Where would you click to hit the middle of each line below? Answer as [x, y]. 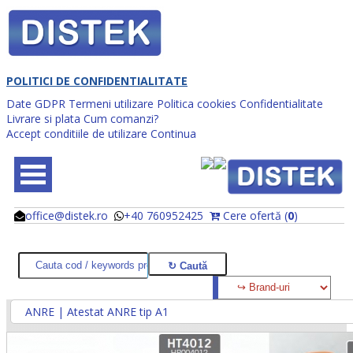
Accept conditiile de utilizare [77, 133]
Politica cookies [197, 103]
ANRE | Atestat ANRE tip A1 [97, 311]
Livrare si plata [43, 118]
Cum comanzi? [121, 118]
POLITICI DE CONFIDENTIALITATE [97, 80]
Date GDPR [36, 103]
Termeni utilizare [111, 103]
